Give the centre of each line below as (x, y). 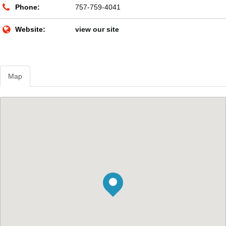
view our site (97, 30)
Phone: (27, 7)
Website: (30, 30)
